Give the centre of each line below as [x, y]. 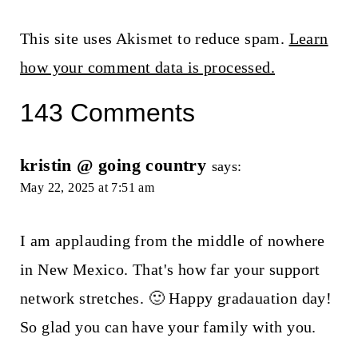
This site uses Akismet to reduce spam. [154, 39]
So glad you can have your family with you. [168, 327]
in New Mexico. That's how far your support [170, 270]
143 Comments [107, 113]
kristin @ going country [113, 165]
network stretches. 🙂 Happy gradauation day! [176, 298]
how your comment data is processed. [147, 68]
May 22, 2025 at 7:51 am [87, 188]
